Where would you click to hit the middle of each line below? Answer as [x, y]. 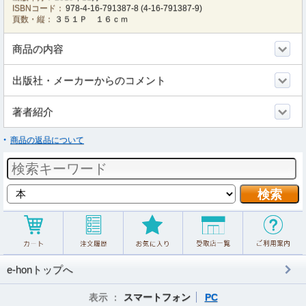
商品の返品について [47, 140]
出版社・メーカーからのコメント [89, 80]
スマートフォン [157, 297]
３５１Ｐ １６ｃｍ [92, 19]
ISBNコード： [38, 8]
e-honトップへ [40, 269]
